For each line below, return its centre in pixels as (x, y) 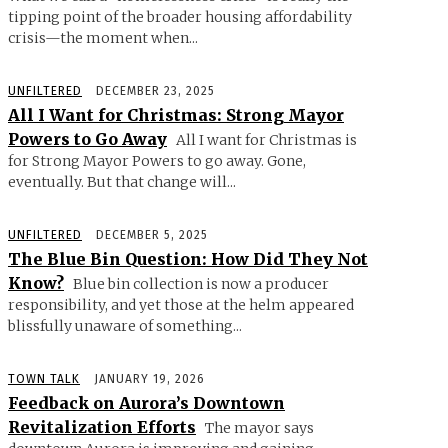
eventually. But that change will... (122, 182)
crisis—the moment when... (103, 38)
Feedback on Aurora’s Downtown (146, 403)
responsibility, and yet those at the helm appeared (181, 305)
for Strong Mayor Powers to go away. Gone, (157, 161)
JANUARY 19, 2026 (149, 379)
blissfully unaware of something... (125, 326)
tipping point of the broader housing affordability (180, 17)
